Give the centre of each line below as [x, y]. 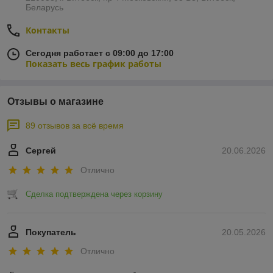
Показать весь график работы [94, 64]
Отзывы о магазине [55, 102]
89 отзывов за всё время [75, 126]
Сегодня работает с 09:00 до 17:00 [100, 53]
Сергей [41, 151]
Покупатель [51, 232]
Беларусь [44, 8]
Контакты [48, 30]
